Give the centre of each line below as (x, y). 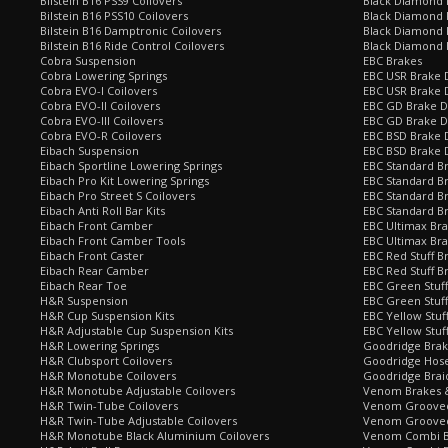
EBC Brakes (393, 60)
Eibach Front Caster (92, 255)
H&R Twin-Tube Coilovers (109, 405)
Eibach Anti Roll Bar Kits (102, 210)
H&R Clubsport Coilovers (106, 360)
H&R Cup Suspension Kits (107, 315)
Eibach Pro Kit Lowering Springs (124, 180)
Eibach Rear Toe (83, 285)
